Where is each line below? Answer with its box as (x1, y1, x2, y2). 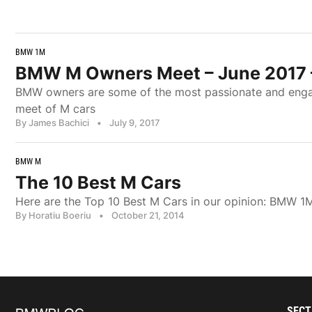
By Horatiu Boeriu (15, 210, 91, 221)
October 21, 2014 (111, 210, 185, 221)
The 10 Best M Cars (15, 172, 181, 194)
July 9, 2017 (109, 117, 160, 129)
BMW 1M (15, 47, 45, 58)
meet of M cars (15, 102, 95, 116)
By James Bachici (15, 117, 89, 129)
